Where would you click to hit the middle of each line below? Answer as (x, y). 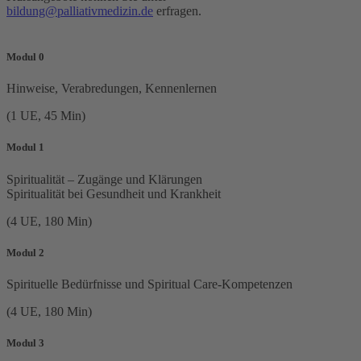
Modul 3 (25, 343)
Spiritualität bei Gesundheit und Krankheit (114, 193)
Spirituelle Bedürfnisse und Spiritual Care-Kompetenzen (149, 284)
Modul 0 (25, 57)
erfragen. (179, 10)
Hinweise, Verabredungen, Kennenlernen (112, 89)
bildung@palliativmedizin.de (80, 10)
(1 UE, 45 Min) (46, 116)
